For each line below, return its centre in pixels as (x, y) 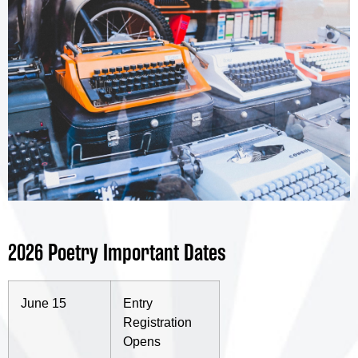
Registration (157, 322)
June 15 (44, 303)
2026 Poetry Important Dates (117, 253)
